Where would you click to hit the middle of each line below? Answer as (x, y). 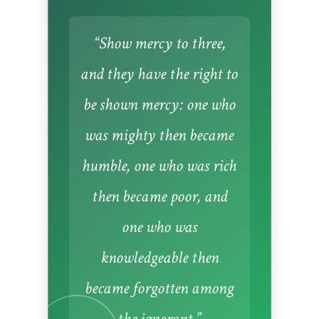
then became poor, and (159, 197)
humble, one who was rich (159, 166)
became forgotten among (159, 288)
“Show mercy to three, (159, 43)
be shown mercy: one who (159, 105)
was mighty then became (159, 135)
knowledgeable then (159, 258)
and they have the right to (159, 74)
